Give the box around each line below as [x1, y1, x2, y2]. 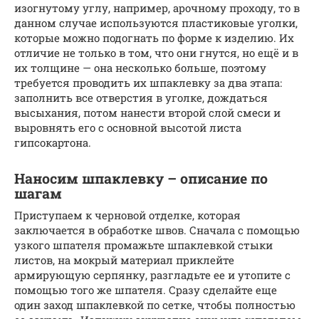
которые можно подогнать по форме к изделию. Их [14, 30, 294, 45]
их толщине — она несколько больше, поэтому [14, 60, 266, 75]
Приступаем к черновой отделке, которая [14, 207, 241, 222]
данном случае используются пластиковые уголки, [14, 15, 298, 30]
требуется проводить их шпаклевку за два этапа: [14, 75, 282, 90]
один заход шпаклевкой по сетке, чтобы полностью [14, 297, 296, 312]
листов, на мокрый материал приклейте [14, 252, 234, 267]
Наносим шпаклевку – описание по [14, 169, 268, 187]
